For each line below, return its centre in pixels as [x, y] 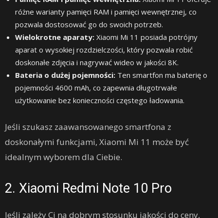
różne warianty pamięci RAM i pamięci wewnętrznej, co [106, 11]
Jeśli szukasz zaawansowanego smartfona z [88, 127]
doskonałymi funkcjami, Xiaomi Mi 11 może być [97, 142]
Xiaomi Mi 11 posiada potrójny [146, 37]
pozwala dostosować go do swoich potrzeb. [89, 24]
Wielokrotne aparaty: [55, 37]
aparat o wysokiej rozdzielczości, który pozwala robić [104, 49]
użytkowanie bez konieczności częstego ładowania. [100, 100]
